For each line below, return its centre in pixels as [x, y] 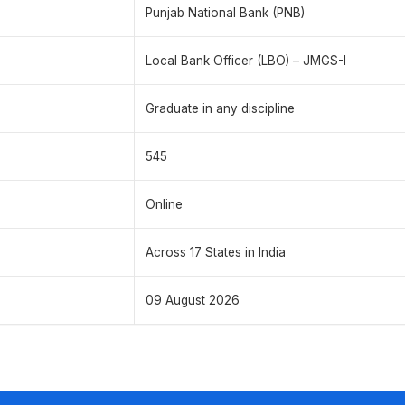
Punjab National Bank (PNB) [225, 13]
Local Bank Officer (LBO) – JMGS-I [246, 61]
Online [164, 205]
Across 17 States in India [216, 253]
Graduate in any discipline [220, 109]
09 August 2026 [193, 301]
